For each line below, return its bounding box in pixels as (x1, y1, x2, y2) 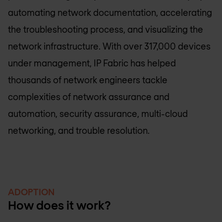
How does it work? (8, 198, 111, 212)
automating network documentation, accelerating (8, 7, 212, 18)
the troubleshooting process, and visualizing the (8, 24, 203, 35)
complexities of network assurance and (8, 91, 169, 102)
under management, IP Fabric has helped (8, 57, 176, 68)
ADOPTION (8, 186, 55, 197)
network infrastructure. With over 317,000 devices (8, 41, 211, 52)
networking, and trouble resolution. (8, 125, 150, 136)
